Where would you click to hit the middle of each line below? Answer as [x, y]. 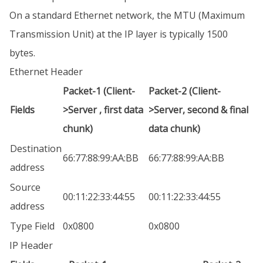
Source [25, 187]
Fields [22, 110]
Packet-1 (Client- [99, 91]
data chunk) [174, 129]
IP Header [31, 245]
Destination [36, 149]
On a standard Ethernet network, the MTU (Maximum [127, 15]
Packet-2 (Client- [185, 91]
